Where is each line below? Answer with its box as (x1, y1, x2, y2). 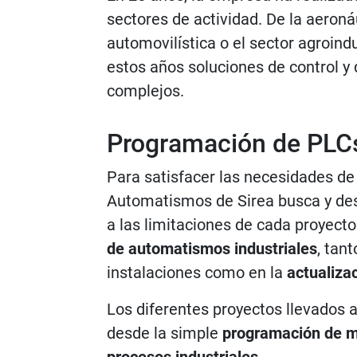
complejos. (107, 81, 184, 100)
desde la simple (107, 324, 222, 343)
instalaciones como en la (107, 263, 287, 282)
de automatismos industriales (107, 239, 317, 258)
